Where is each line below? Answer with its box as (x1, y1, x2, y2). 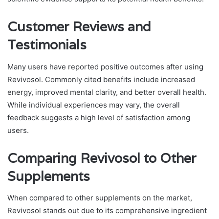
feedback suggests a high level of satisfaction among (7, 112, 190, 122)
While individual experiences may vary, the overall (7, 100, 180, 109)
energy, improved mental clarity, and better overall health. (7, 87, 206, 97)
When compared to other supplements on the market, (7, 193, 192, 203)
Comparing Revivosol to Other (7, 149, 196, 167)
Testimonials (7, 36, 87, 54)
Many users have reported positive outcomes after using (7, 62, 203, 71)
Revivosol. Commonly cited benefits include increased (7, 74, 195, 84)
